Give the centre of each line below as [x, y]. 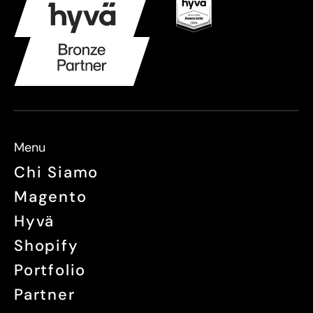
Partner [45, 294]
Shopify [46, 245]
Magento [51, 196]
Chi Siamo [57, 172]
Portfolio [50, 270]
